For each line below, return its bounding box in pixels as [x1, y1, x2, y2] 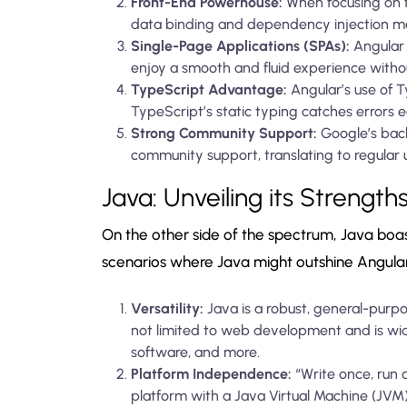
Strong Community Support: [131, 124, 317, 142]
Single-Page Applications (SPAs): [131, 36, 350, 55]
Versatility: [131, 299, 203, 317]
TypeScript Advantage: [131, 80, 287, 98]
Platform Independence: [131, 364, 292, 382]
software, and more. [131, 342, 260, 361]
